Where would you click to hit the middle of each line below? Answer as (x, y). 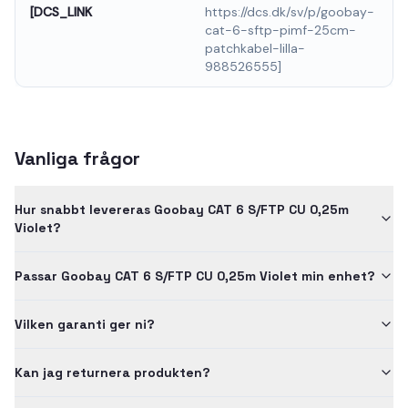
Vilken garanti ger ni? (85, 324)
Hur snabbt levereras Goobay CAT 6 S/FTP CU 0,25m (182, 209)
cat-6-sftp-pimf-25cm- (280, 30)
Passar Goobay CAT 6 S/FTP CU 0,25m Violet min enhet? (195, 275)
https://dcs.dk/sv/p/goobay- (290, 11)
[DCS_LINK (61, 11)
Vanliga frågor (77, 158)
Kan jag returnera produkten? (112, 372)
